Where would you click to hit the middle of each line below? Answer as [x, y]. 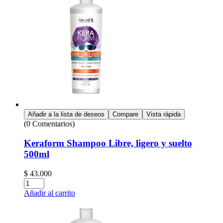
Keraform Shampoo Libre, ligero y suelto [108, 143]
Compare [125, 114]
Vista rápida [164, 114]
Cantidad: [39, 182]
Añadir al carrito [50, 193]
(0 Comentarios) [49, 124]
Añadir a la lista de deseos [66, 114]
